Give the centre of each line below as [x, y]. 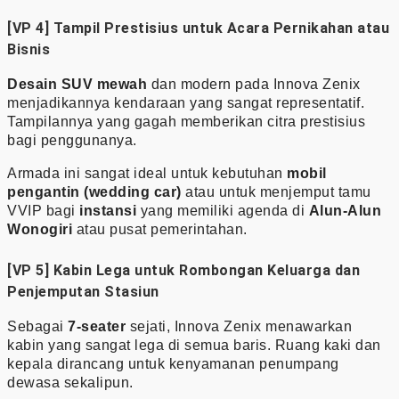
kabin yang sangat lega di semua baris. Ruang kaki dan [194, 345]
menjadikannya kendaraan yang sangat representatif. [186, 102]
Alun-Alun [345, 210]
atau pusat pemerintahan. [160, 229]
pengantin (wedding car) [94, 191]
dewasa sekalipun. [70, 382]
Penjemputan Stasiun [83, 291]
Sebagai [37, 326]
